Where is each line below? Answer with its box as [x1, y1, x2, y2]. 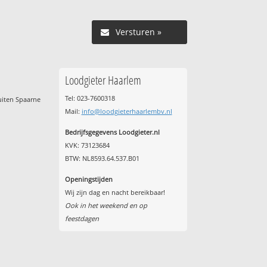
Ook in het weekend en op [64, 201, 147, 210]
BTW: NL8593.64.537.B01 [64, 154, 139, 163]
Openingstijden [64, 175, 113, 184]
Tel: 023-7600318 [64, 93, 115, 103]
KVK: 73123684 [64, 141, 110, 150]
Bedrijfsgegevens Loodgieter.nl [64, 128, 160, 137]
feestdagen [64, 214, 99, 223]
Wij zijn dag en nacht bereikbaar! [64, 188, 165, 197]
